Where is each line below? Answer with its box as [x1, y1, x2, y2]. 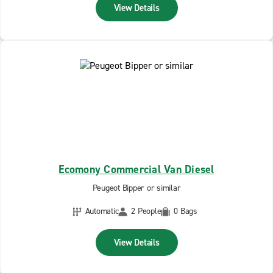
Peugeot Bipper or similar [92, 182, 181, 194]
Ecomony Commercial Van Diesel [58, 162, 214, 177]
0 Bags [174, 205, 197, 217]
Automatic [85, 205, 119, 217]
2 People [131, 205, 161, 217]
